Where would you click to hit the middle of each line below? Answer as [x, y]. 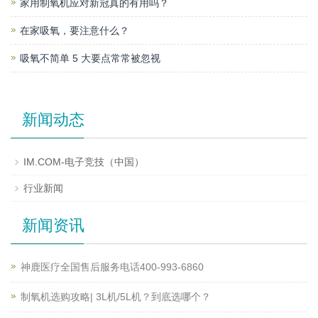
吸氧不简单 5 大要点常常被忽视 [90, 59]
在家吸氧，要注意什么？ [75, 31]
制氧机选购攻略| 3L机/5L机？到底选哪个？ [116, 297]
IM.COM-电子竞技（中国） [84, 162]
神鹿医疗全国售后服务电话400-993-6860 [112, 267]
